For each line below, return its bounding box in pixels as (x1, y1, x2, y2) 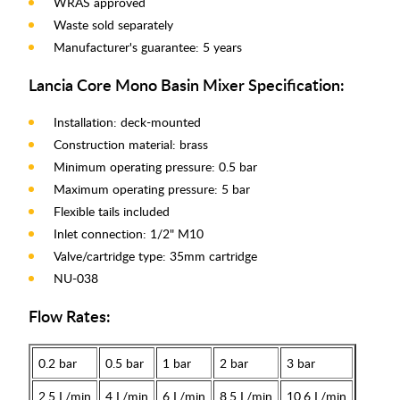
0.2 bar (38, 354, 77, 372)
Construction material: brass (54, 136, 208, 154)
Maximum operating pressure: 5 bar (54, 180, 250, 198)
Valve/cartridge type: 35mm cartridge (54, 247, 257, 265)
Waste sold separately (54, 16, 173, 34)
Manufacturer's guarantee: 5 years (54, 38, 242, 56)
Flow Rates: (29, 304, 111, 328)
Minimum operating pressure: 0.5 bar (54, 158, 257, 176)
